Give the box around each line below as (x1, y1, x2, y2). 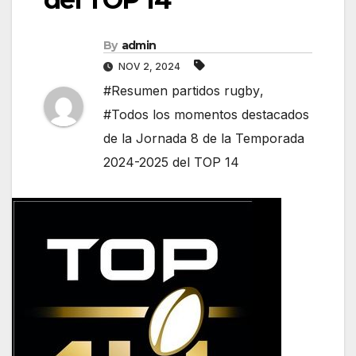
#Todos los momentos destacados (103, 106, 309, 123)
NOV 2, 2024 (116, 60, 183, 73)
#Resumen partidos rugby (103, 83, 260, 99)
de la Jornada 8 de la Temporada (103, 130, 304, 147)
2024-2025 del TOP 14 (103, 154, 239, 171)
